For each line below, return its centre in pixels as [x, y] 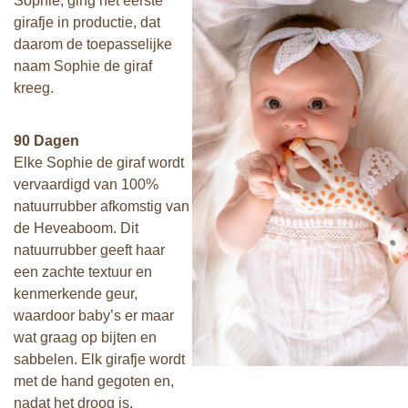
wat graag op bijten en [85, 337]
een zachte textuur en [83, 272]
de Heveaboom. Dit [76, 228]
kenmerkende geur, [76, 294]
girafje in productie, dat [87, 22]
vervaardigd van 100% [86, 184]
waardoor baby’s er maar [94, 316]
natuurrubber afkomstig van [102, 206]
